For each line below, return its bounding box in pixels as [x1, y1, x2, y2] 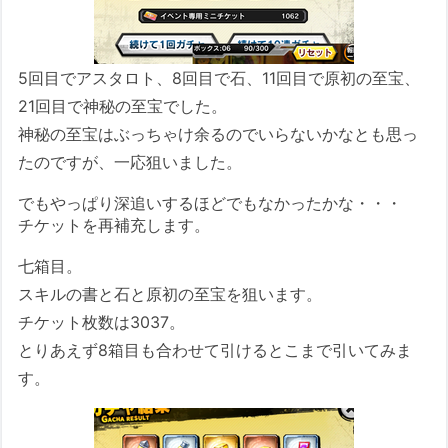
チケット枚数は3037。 [18, 312, 186, 333]
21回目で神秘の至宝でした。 [18, 96, 228, 117]
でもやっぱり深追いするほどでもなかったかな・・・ [18, 193, 403, 214]
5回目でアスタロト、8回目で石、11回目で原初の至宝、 [18, 68, 421, 89]
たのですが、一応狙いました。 [18, 152, 243, 173]
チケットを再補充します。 [18, 215, 211, 236]
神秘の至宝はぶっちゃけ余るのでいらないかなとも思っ [18, 124, 419, 145]
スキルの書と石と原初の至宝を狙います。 [18, 284, 323, 305]
